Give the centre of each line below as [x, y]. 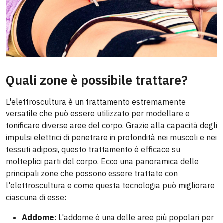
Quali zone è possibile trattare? [97, 80]
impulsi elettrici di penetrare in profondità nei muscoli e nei [111, 138]
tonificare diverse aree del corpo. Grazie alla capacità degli [111, 126]
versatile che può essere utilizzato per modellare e [98, 114]
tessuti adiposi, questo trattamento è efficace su [93, 150]
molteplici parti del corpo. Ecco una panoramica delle [102, 162]
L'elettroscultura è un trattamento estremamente [96, 102]
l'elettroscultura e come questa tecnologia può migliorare [110, 185]
